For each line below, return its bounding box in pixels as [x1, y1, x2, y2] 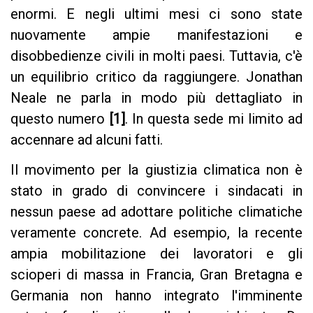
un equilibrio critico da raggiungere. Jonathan [10, 68, 303, 85]
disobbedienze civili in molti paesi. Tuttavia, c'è [10, 47, 303, 64]
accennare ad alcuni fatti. [10, 131, 163, 148]
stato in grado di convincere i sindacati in [10, 182, 303, 199]
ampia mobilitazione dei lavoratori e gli [10, 245, 303, 262]
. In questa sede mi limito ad [124, 110, 303, 127]
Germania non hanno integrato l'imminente [10, 286, 303, 304]
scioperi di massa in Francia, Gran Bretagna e [10, 265, 303, 283]
